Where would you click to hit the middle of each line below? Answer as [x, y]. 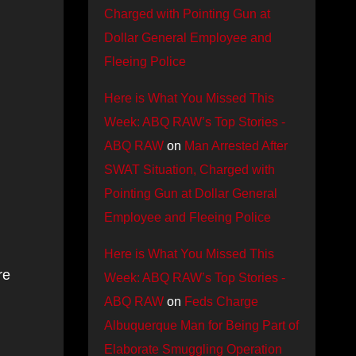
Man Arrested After [236, 146]
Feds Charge [221, 302]
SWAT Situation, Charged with [189, 170]
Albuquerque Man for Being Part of [201, 325]
